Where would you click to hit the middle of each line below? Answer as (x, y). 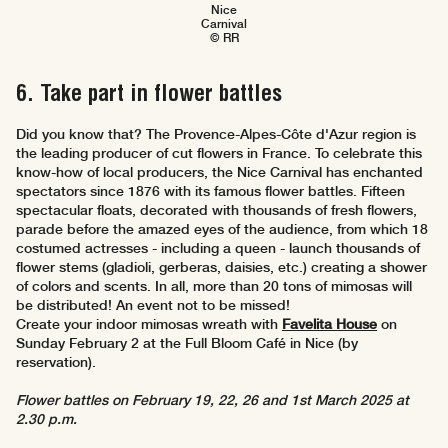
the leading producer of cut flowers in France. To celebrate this (219, 153)
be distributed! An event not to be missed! (153, 305)
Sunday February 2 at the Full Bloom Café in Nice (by (187, 343)
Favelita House (329, 324)
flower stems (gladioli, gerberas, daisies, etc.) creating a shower (221, 267)
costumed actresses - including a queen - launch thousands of (218, 248)
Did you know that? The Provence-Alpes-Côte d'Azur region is (216, 134)
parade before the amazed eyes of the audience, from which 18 (222, 229)
